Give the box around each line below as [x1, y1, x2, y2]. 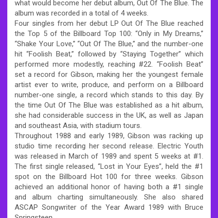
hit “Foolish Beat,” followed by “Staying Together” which [15, 49, 203, 58]
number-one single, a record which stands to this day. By [15, 90, 203, 99]
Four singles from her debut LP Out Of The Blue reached [15, 18, 203, 28]
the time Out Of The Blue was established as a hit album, [15, 100, 203, 109]
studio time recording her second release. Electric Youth [15, 141, 203, 150]
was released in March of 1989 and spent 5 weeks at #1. [15, 151, 203, 161]
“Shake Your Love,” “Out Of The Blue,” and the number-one [15, 39, 203, 48]
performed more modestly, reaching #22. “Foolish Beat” [15, 59, 203, 69]
